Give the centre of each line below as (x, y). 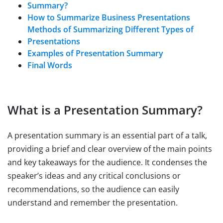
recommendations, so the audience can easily (93, 189)
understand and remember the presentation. (93, 202)
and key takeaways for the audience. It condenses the (107, 162)
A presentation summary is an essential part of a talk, (107, 135)
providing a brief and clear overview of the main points (110, 149)
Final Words (50, 65)
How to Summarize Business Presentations (109, 17)
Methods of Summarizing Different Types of (111, 29)
